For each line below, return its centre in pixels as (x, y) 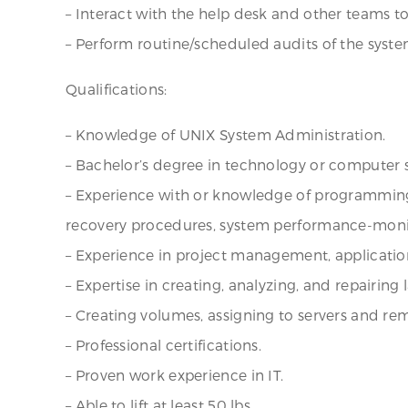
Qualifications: (117, 89)
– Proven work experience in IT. (175, 375)
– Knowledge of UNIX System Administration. (226, 134)
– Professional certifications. (163, 345)
